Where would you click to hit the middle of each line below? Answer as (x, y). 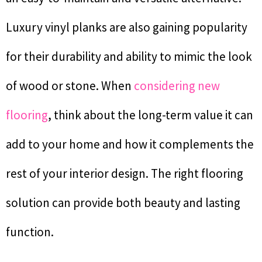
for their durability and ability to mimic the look (129, 57)
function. (30, 232)
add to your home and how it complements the (130, 144)
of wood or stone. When (70, 86)
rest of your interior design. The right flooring (125, 174)
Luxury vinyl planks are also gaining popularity (127, 27)
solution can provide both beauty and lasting (123, 203)
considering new (177, 86)
